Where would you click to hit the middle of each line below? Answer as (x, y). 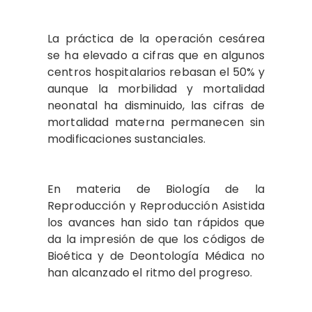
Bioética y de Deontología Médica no (156, 256)
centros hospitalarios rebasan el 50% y (156, 72)
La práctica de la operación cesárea (156, 39)
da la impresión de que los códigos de (156, 239)
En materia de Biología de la (156, 189)
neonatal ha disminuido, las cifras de (156, 106)
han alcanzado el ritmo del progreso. (151, 273)
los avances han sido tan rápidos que (156, 223)
